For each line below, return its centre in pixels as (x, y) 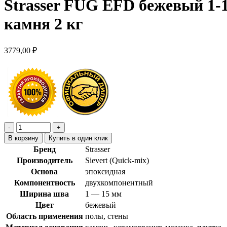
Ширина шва (44, 194)
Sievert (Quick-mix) (117, 160)
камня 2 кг (44, 24)
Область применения (44, 216)
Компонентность (44, 182)
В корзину (23, 138)
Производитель (44, 160)
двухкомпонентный (119, 182)
